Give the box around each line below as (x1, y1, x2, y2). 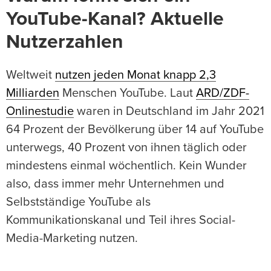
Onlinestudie (6, 105, 74, 117)
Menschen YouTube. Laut (59, 87, 196, 99)
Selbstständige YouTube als (6, 196, 151, 208)
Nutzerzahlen (6, 33, 123, 52)
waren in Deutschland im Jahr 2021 (74, 105, 264, 117)
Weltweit (6, 69, 55, 81)
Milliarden (6, 87, 59, 99)
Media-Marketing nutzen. (6, 232, 138, 244)
